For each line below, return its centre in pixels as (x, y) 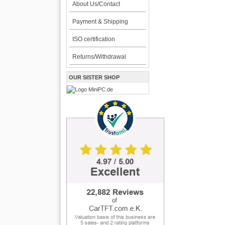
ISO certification (93, 39)
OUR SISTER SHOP (94, 77)
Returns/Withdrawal (99, 57)
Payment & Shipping (100, 22)
